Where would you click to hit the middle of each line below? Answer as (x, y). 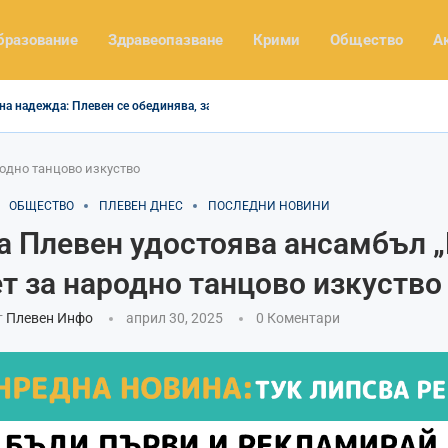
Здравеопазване (165, 39)
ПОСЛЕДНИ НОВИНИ (268, 205)
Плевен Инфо (49, 317)
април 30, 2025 (174, 317)
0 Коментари (297, 317)
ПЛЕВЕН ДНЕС (140, 205)
